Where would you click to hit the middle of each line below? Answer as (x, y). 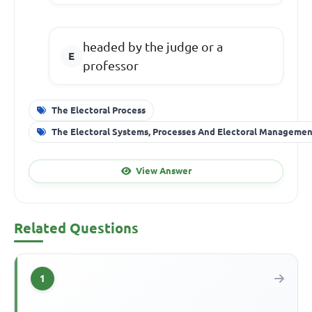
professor (110, 65)
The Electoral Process (98, 110)
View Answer (163, 171)
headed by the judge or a (153, 46)
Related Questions (76, 228)
